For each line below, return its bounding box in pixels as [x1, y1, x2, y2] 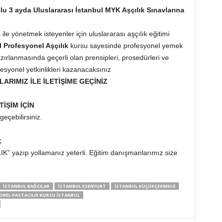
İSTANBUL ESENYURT [57, 183, 106, 189]
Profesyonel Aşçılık [3, 42, 68, 50]
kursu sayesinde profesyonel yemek [68, 42, 183, 50]
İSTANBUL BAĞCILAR [2, 183, 50, 189]
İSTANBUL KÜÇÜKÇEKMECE [114, 183, 175, 189]
